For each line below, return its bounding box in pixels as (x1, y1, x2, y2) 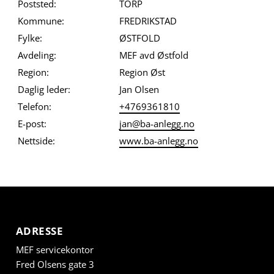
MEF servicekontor (15, 243, 94, 256)
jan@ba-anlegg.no (119, 117, 194, 130)
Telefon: (17, 100, 51, 113)
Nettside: (17, 135, 55, 147)
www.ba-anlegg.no (119, 135, 198, 147)
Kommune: (17, 15, 64, 28)
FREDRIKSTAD (119, 15, 177, 28)
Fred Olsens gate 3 (15, 258, 94, 271)
